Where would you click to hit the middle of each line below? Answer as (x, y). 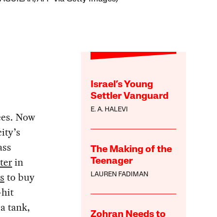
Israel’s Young (122, 85)
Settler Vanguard (130, 97)
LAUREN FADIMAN (120, 175)
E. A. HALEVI (109, 110)
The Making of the (132, 150)
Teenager (112, 162)
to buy (19, 178)
